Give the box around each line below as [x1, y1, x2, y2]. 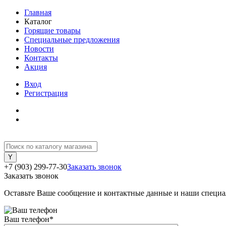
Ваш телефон [4, 215, 49, 223]
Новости [24, 44, 54, 53]
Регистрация [24, 89, 68, 97]
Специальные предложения [24, 35, 120, 44]
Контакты [24, 53, 58, 62]
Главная [24, 8, 51, 17]
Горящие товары [24, 26, 81, 35]
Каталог [24, 17, 52, 26]
